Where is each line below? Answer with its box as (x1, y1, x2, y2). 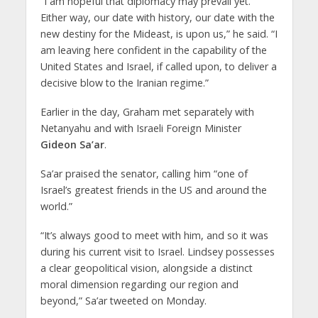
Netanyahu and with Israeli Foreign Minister (40, 121, 241, 135)
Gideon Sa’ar (40, 137, 104, 151)
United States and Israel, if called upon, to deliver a (40, 59, 277, 73)
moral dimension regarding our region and (40, 277, 238, 291)
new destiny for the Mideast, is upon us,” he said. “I (40, 26, 278, 40)
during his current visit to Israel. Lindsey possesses (40, 244, 275, 258)
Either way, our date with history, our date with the (40, 10, 275, 24)
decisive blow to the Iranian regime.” (40, 75, 209, 89)
